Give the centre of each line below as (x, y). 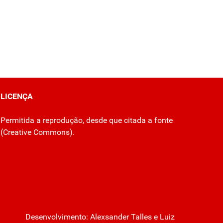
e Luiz (163, 217)
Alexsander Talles (121, 217)
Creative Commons (36, 132)
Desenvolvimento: (57, 217)
